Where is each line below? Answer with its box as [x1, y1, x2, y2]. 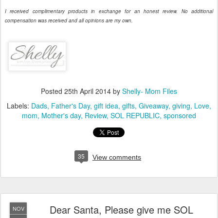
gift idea [94, 101, 118, 111]
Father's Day [51, 101, 90, 111]
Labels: [7, 101, 31, 111]
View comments [92, 153, 141, 162]
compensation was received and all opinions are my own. [5, 17, 134, 24]
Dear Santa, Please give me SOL [49, 202, 193, 217]
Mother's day [41, 110, 81, 121]
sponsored [163, 110, 196, 121]
